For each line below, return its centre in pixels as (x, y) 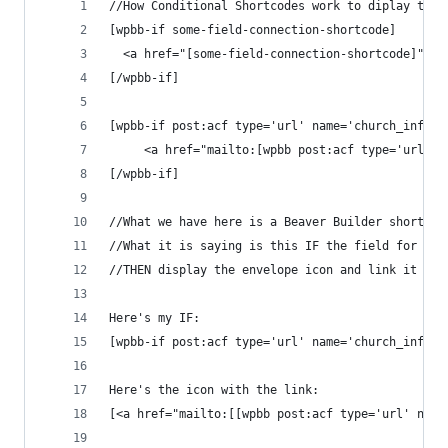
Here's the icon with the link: (217, 390)
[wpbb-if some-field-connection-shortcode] (256, 30)
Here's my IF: (158, 318)
